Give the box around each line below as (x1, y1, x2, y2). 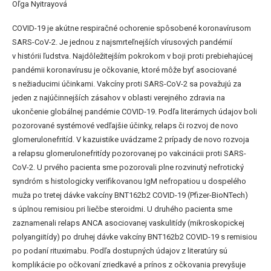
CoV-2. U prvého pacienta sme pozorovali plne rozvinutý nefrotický (12, 162, 244, 172)
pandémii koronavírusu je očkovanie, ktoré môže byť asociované (12, 65, 237, 74)
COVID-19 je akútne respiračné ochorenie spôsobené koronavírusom (12, 23, 251, 33)
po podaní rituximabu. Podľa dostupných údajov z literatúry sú (12, 246, 227, 255)
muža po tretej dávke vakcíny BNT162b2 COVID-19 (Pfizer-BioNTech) (12, 190, 248, 200)
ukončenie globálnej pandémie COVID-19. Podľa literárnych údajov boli (12, 106, 257, 116)
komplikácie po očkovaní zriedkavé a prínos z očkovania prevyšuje (12, 260, 246, 269)
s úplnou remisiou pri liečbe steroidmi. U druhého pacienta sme (12, 204, 232, 214)
